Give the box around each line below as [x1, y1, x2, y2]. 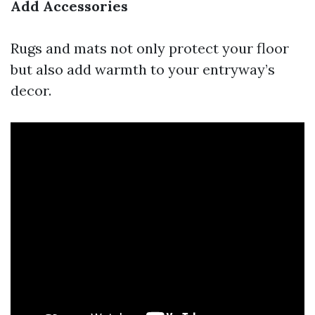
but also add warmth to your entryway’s [11, 60, 275, 78]
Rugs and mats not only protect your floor [11, 39, 289, 57]
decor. [11, 82, 51, 99]
